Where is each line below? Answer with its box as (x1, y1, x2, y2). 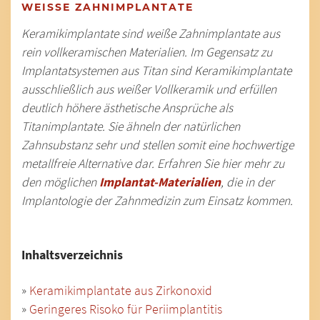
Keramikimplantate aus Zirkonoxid (29, 283, 212, 299)
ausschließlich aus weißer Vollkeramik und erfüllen (21, 81, 276, 97)
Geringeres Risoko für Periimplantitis (29, 301, 222, 317)
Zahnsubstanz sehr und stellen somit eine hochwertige (21, 137, 294, 153)
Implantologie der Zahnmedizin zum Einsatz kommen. (21, 193, 293, 209)
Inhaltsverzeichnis (21, 247, 123, 263)
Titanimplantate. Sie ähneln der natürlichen (21, 119, 240, 134)
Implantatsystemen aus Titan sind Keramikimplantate (21, 63, 291, 79)
